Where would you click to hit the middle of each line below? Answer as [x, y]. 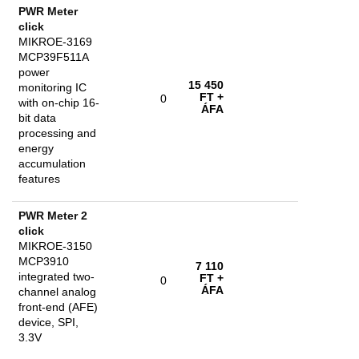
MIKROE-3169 [55, 42]
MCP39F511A [54, 57]
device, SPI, [48, 322]
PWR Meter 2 [53, 216]
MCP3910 [44, 261]
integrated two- [56, 276]
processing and [57, 133]
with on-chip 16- [59, 103]
